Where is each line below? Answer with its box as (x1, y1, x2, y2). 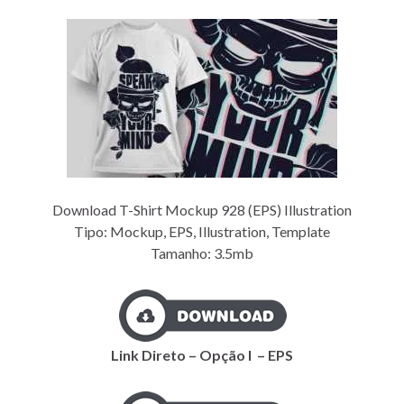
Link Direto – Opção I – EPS (111, 345, 293, 363)
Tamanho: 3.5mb (151, 243, 253, 262)
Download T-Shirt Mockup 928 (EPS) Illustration (52, 200, 352, 218)
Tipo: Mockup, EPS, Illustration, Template (74, 222, 330, 240)
